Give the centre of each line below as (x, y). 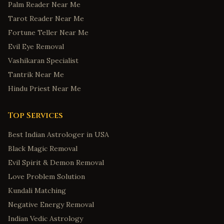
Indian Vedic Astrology (45, 218)
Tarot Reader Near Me (46, 18)
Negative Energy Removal (51, 204)
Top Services (35, 115)
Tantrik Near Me (36, 74)
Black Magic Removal (43, 148)
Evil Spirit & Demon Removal (56, 162)
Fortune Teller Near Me (48, 32)
